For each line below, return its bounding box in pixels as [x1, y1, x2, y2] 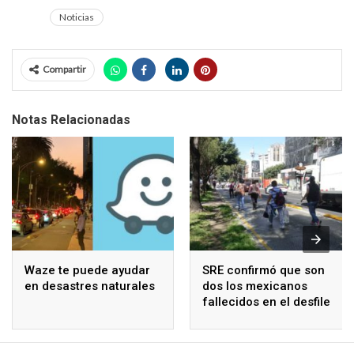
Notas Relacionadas [12, 112, 130, 128]
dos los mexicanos [202, 278, 307, 293]
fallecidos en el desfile [202, 294, 330, 309]
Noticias [59, 11, 94, 24]
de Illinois [202, 310, 256, 325]
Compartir [43, 63, 86, 76]
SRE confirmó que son [202, 262, 325, 277]
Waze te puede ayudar [24, 262, 150, 277]
